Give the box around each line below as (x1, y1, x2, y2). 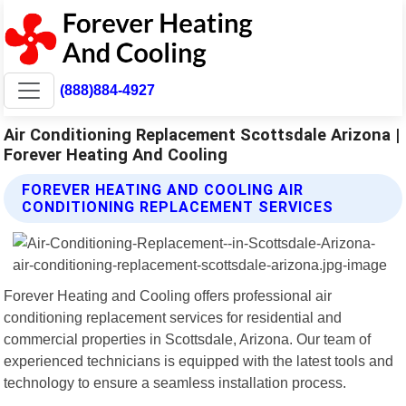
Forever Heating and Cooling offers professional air (4, 286, 333, 304)
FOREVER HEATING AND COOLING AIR (22, 180, 304, 198)
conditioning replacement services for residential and (4, 308, 343, 325)
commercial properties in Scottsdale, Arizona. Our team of (4, 330, 372, 347)
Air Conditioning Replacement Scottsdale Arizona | (4, 124, 401, 144)
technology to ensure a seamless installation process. (4, 373, 347, 391)
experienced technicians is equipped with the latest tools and (4, 352, 394, 369)
